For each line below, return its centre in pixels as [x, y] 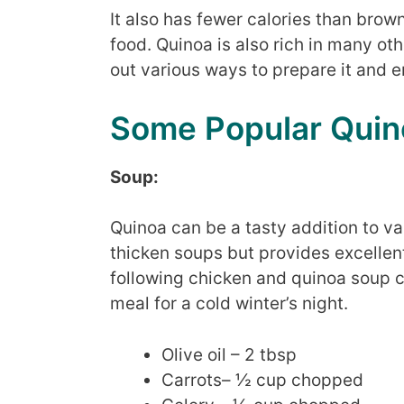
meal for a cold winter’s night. [229, 304]
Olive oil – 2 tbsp [229, 354]
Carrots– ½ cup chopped [262, 380]
